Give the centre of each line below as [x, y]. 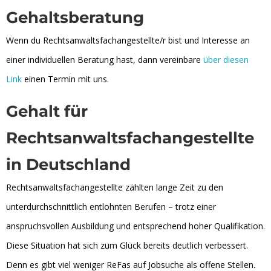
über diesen [226, 59]
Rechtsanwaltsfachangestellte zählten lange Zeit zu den [115, 187]
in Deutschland [68, 164]
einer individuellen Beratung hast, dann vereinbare [105, 59]
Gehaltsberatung [75, 17]
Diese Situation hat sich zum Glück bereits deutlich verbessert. [127, 245]
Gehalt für [47, 111]
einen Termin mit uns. [65, 79]
